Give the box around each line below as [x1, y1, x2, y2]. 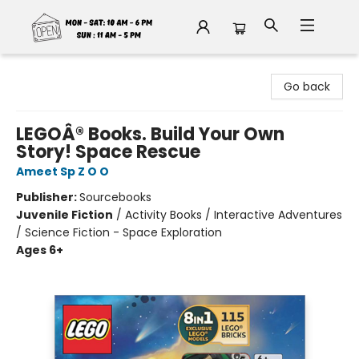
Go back [284, 79, 330, 95]
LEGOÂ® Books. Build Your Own [16, 122, 284, 147]
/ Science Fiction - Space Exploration [16, 224, 222, 240]
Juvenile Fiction [16, 207, 113, 223]
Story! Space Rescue [16, 139, 200, 164]
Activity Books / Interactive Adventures [125, 207, 342, 223]
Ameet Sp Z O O [16, 163, 109, 179]
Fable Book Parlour [12, 61, 113, 77]
